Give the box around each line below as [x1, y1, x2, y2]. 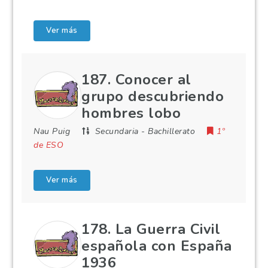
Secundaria [95, 126, 139, 137]
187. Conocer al [81, 70, 191, 89]
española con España [81, 236, 232, 255]
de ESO [33, 139, 64, 151]
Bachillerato [148, 126, 196, 137]
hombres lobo [81, 103, 181, 123]
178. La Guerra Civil [81, 220, 221, 239]
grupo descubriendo [81, 87, 224, 106]
